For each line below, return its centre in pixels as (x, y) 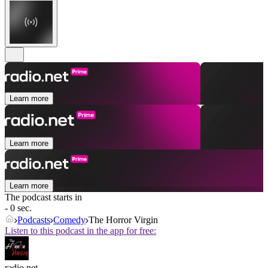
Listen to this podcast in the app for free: (80, 231)
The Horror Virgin (123, 220)
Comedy (69, 220)
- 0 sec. (18, 208)
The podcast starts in (43, 197)
